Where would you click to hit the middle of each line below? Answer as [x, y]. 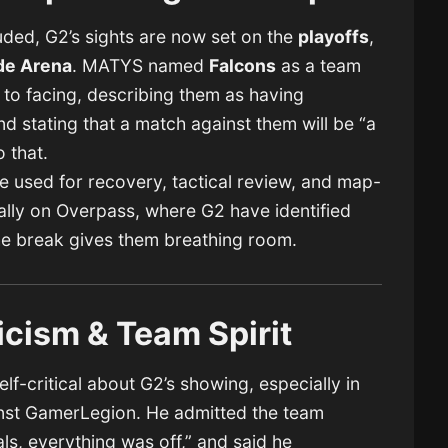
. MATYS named [141, 66]
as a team [319, 66]
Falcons [243, 66]
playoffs [333, 37]
